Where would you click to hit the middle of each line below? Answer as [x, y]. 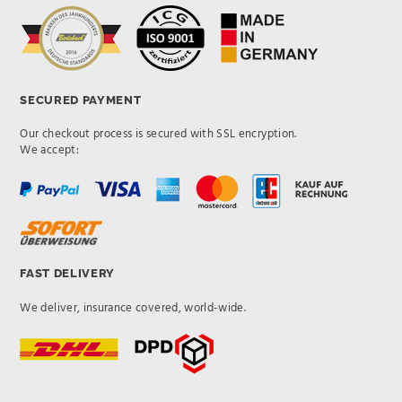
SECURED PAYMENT [81, 100]
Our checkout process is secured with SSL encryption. [158, 135]
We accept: [49, 151]
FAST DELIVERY [67, 273]
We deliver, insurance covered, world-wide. [133, 308]
